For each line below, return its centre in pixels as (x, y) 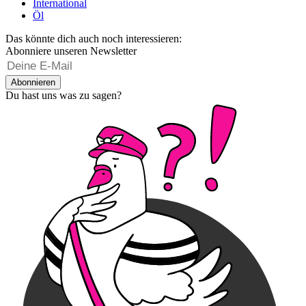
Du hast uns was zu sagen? (64, 96)
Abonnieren (33, 83)
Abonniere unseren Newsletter (71, 51)
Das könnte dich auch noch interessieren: (94, 39)
